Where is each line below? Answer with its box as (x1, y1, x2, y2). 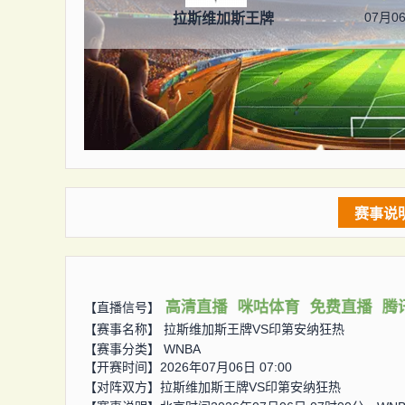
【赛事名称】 (84, 322, 164, 336)
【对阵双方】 (84, 380, 160, 394)
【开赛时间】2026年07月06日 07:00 (84, 360, 292, 374)
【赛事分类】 (84, 342, 164, 356)
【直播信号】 (84, 299, 160, 315)
